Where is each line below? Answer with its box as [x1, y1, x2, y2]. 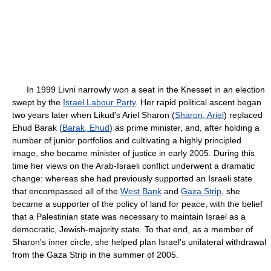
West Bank [120, 186, 162, 196]
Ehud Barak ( [12, 123, 62, 132]
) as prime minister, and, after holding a [109, 123, 260, 132]
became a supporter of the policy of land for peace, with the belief [12, 199, 263, 209]
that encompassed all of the [12, 186, 120, 196]
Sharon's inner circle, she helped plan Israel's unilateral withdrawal [12, 237, 266, 247]
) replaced [224, 110, 263, 120]
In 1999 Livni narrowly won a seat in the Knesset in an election [12, 85, 265, 94]
